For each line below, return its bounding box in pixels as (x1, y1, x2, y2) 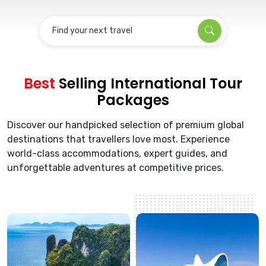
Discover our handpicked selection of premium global (7, 119, 244, 131)
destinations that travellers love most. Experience (7, 134, 230, 145)
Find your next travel (52, 26, 132, 36)
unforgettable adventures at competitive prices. (7, 162, 224, 173)
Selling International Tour (55, 74, 242, 93)
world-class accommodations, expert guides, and (7, 148, 227, 159)
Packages (97, 90, 169, 110)
